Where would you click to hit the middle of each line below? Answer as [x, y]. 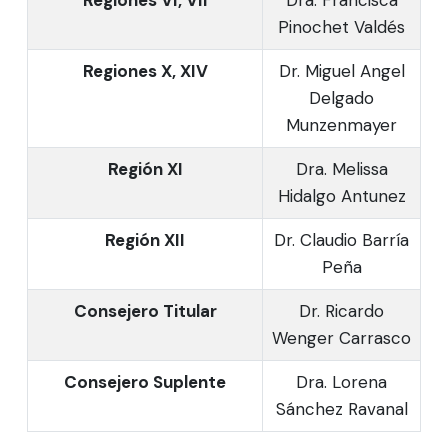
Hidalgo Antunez [341, 195]
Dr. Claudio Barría [341, 239]
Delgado [341, 97]
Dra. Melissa [341, 168]
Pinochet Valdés [341, 26]
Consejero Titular [145, 310]
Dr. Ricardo [341, 310]
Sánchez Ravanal [341, 408]
